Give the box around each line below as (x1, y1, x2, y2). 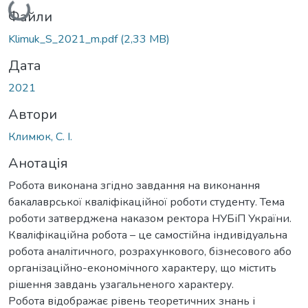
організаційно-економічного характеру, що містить (8, 260, 276, 276)
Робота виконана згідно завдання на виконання (8, 177, 260, 193)
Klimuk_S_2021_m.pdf (8, 31, 120, 47)
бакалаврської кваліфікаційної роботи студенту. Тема (8, 194, 285, 210)
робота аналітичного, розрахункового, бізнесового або (8, 243, 291, 259)
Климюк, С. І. (8, 129, 72, 144)
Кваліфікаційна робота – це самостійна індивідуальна (8, 227, 287, 243)
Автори (8, 104, 57, 124)
